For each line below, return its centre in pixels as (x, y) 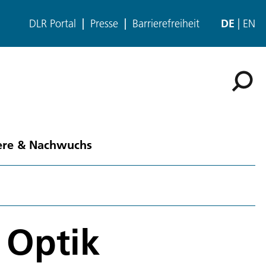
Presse (104, 23)
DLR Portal (53, 23)
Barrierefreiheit (166, 23)
